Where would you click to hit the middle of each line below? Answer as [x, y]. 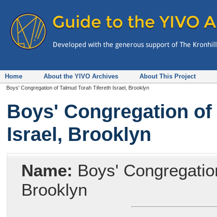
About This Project [168, 76]
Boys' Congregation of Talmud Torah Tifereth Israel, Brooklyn [78, 88]
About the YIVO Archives [81, 76]
